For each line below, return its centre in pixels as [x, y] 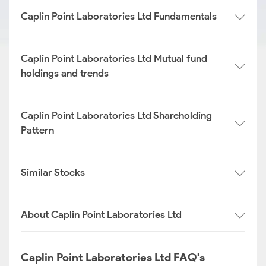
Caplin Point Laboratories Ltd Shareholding [116, 115]
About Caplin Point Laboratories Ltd [101, 214]
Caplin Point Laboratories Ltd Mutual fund [114, 58]
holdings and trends [65, 73]
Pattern [37, 130]
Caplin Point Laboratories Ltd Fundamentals [119, 16]
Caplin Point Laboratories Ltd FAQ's [113, 257]
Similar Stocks [53, 172]
